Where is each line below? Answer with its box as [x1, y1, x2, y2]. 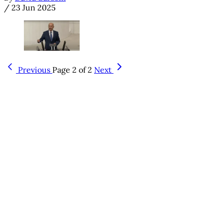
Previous [18, 64, 50, 75]
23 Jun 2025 [11, 2, 56, 13]
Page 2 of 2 [52, 64, 92, 75]
